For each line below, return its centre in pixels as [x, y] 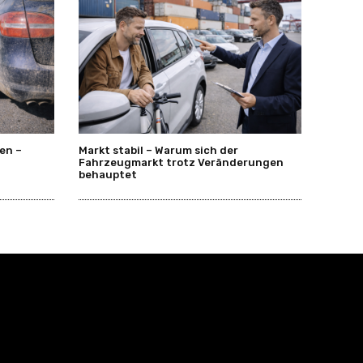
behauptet [107, 175]
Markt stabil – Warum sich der [158, 151]
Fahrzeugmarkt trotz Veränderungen [181, 163]
